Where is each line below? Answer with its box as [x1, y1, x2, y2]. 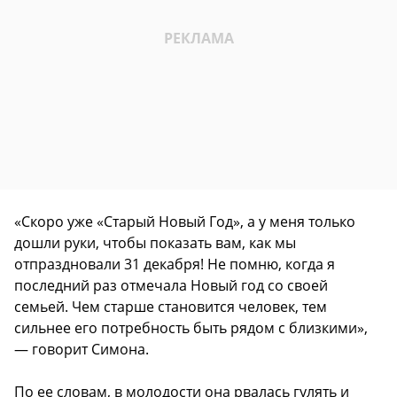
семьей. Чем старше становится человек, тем [14, 297, 327, 317]
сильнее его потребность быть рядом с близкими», [14, 318, 368, 339]
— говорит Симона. [14, 339, 149, 360]
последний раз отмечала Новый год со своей [14, 276, 328, 296]
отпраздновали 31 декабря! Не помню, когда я [14, 254, 335, 275]
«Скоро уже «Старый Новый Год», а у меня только [14, 212, 355, 232]
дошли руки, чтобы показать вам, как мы [14, 233, 296, 253]
